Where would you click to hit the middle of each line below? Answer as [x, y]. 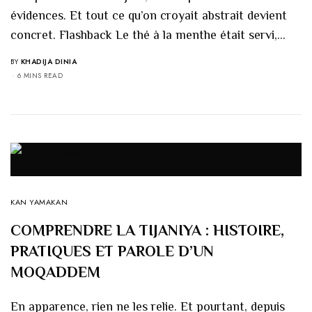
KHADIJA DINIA [48, 61]
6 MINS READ [40, 75]
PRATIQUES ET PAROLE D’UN [112, 251]
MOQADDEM [55, 272]
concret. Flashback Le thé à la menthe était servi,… [148, 34]
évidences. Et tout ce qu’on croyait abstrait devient [149, 15]
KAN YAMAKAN [39, 202]
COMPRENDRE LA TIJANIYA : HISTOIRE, [147, 230]
